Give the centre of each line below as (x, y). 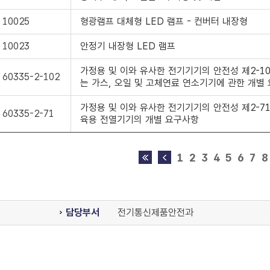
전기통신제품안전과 (155, 212)
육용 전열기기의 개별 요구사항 (140, 120)
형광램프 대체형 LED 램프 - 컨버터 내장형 (164, 21)
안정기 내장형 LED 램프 (128, 46)
